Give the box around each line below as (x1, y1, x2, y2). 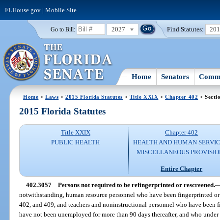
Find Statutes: (167, 25, 204, 33)
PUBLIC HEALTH (51, 138, 100, 146)
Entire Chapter (161, 165, 203, 172)
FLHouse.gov (4, 6, 41, 14)
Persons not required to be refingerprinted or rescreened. (57, 181, 215, 189)
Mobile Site (45, 6, 77, 14)
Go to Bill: (50, 26, 75, 32)
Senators (161, 72, 190, 81)
